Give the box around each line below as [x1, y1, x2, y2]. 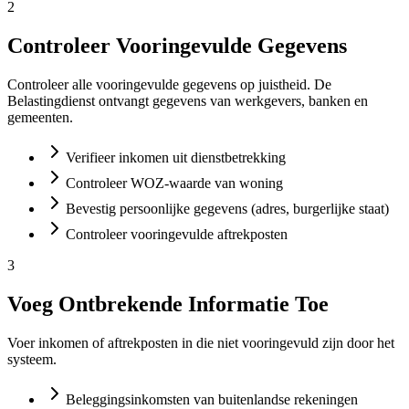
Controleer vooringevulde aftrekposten [66, 226, 288, 243]
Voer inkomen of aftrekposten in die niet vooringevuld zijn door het [7, 335, 394, 351]
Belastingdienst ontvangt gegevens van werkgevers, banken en [7, 93, 368, 110]
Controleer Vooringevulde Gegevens [7, 34, 347, 58]
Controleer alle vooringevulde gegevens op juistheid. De [7, 77, 331, 93]
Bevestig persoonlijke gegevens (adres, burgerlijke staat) [66, 201, 389, 217]
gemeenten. [7, 110, 73, 126]
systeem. [7, 351, 57, 367]
